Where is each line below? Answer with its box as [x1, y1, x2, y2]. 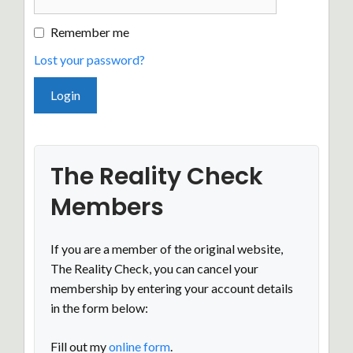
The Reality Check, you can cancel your [50, 261, 258, 276]
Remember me [50, 24, 129, 39]
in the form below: [50, 300, 148, 315]
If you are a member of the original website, [50, 241, 283, 256]
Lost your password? [34, 52, 145, 67]
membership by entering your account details [50, 281, 293, 295]
